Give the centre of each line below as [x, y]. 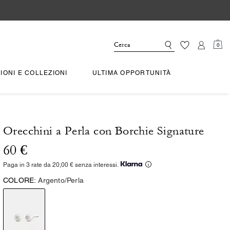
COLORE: [20, 180]
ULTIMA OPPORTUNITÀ [132, 73]
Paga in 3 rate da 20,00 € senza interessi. [61, 165]
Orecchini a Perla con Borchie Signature [104, 131]
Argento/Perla [61, 180]
